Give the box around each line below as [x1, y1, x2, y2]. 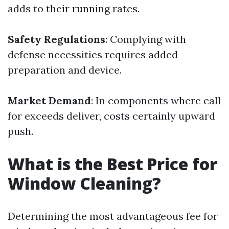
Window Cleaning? [8, 172, 161, 194]
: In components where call [91, 94, 221, 107]
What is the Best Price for [8, 153, 217, 175]
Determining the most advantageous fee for [8, 210, 218, 222]
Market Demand [8, 94, 91, 107]
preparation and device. [8, 63, 122, 76]
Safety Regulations [8, 33, 105, 45]
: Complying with [105, 33, 186, 45]
